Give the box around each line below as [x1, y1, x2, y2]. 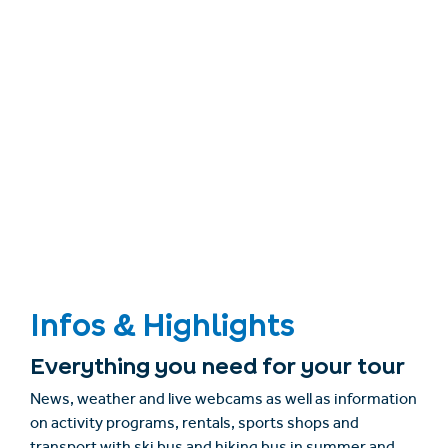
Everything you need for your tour [30, 358, 405, 375]
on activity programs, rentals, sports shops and [30, 417, 359, 434]
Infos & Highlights [30, 314, 295, 337]
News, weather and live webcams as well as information [30, 393, 417, 410]
